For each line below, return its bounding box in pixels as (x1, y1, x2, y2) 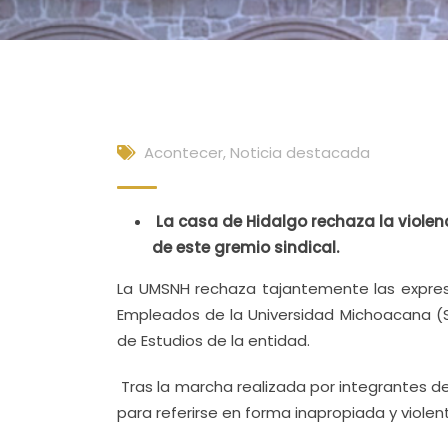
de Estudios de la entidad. (117, 330, 310, 351)
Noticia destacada (230, 142, 370, 163)
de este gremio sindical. (152, 237, 339, 258)
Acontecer (144, 142, 223, 163)
